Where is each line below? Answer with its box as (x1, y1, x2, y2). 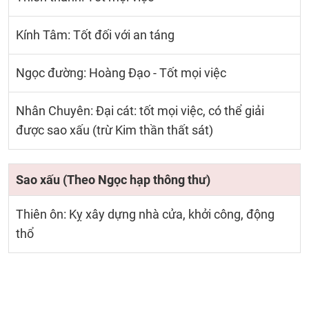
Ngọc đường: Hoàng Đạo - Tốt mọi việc (16, 66, 226, 80)
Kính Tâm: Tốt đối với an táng (16, 28, 175, 42)
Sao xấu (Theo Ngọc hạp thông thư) (16, 172, 210, 187)
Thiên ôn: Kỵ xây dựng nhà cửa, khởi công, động (16, 207, 275, 221)
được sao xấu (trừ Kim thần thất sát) (16, 123, 213, 137)
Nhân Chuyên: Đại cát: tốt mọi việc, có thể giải (16, 103, 264, 118)
